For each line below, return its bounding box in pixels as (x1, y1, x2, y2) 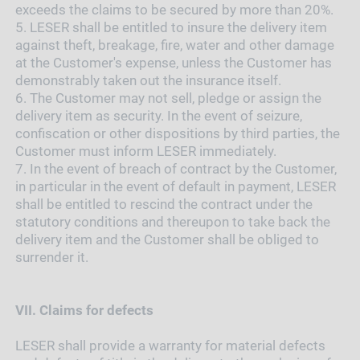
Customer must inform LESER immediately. (14, 142, 276, 159)
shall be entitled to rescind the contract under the (14, 195, 313, 212)
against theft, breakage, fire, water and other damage (14, 36, 334, 53)
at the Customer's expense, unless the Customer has (14, 54, 332, 71)
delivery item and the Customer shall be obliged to (14, 231, 319, 247)
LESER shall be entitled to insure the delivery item (29, 18, 327, 35)
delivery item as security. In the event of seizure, (14, 107, 302, 124)
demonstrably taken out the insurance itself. (14, 72, 281, 88)
